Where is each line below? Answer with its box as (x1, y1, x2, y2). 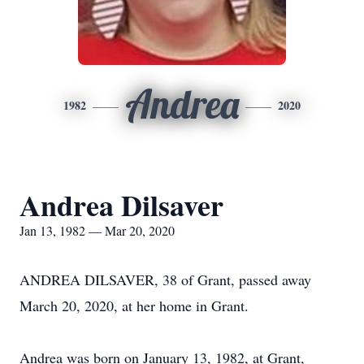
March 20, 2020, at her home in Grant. (19, 296, 249, 315)
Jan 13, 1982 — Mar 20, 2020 (19, 222, 175, 239)
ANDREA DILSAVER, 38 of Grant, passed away (19, 270, 311, 289)
